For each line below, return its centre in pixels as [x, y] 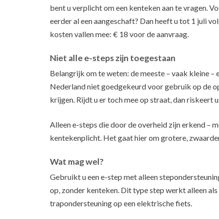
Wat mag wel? [77, 161]
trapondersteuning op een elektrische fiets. [121, 203]
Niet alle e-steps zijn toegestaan [113, 58]
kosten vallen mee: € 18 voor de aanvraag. [119, 34]
